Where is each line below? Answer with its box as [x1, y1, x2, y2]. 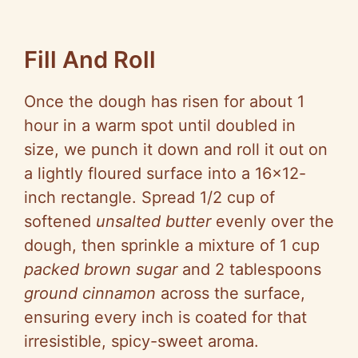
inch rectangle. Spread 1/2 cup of [24, 188, 275, 208]
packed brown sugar [24, 260, 177, 280]
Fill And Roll [24, 46, 156, 74]
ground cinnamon [24, 284, 156, 304]
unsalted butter [96, 212, 211, 232]
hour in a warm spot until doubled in [24, 116, 296, 136]
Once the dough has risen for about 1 [24, 92, 304, 112]
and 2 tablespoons [177, 260, 321, 280]
